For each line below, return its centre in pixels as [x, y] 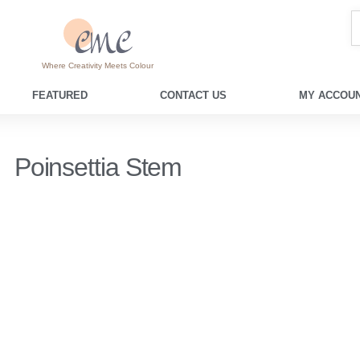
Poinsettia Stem [98, 167]
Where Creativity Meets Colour [98, 65]
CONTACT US [193, 95]
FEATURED [59, 95]
